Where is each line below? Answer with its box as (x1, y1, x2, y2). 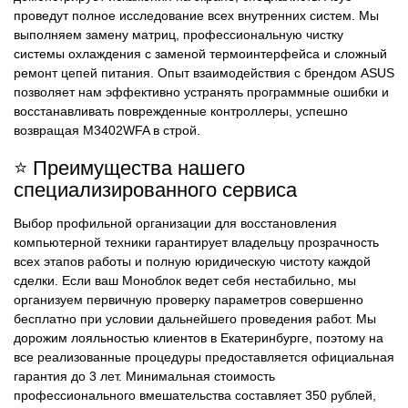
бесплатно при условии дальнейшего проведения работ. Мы (14, 311, 376, 327)
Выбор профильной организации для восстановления (14, 216, 337, 231)
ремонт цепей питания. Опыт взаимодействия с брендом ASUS (14, 66, 394, 81)
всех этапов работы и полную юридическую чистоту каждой (14, 254, 371, 270)
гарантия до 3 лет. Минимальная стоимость (14, 369, 275, 384)
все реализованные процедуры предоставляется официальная (14, 350, 394, 365)
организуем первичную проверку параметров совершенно (14, 292, 363, 308)
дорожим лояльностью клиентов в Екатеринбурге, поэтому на (14, 331, 383, 346)
